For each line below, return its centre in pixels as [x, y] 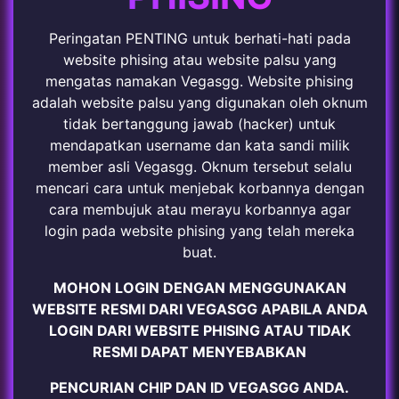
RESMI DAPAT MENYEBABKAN [199, 351]
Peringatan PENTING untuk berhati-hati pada [199, 38]
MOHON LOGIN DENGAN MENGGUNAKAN [199, 287]
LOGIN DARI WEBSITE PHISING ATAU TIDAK [199, 330]
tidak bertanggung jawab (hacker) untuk [199, 123]
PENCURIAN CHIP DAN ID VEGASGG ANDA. [199, 387]
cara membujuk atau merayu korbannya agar [199, 209]
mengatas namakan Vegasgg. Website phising [199, 81]
